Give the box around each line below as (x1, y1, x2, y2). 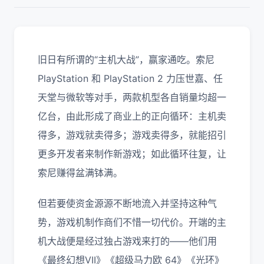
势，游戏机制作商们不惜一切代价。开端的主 (38, 216, 226, 228)
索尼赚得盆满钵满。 (38, 167, 123, 179)
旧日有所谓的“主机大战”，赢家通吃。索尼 (38, 54, 214, 65)
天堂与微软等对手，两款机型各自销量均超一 (38, 91, 226, 103)
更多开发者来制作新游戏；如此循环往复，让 (38, 148, 226, 160)
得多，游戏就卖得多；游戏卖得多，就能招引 (38, 129, 226, 141)
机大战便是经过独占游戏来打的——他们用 (38, 235, 217, 247)
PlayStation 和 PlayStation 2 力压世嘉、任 (38, 72, 223, 84)
